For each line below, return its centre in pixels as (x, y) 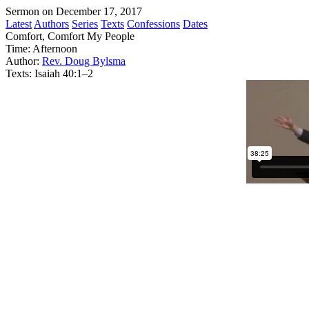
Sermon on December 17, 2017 (74, 11)
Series (85, 24)
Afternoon (55, 49)
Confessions (153, 24)
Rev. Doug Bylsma (84, 61)
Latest (19, 24)
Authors (51, 24)
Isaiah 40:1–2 (64, 73)
